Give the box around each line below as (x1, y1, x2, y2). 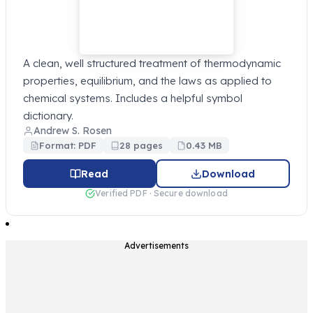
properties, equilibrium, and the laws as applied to (23, 74, 272, 88)
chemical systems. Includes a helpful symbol (23, 92, 242, 105)
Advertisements (124, 240, 189, 252)
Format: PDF (39, 140, 96, 152)
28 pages (119, 140, 163, 152)
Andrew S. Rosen (34, 124, 112, 138)
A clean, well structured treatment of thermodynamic (23, 57, 281, 71)
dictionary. (23, 109, 73, 123)
